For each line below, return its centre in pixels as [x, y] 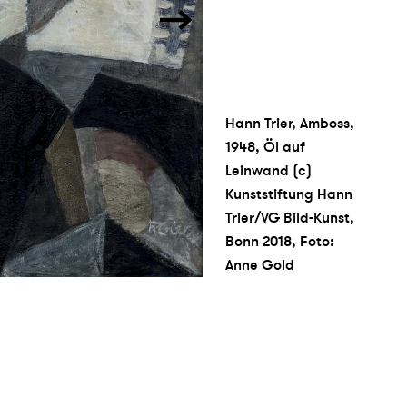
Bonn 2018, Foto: [280, 242]
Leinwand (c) [268, 171]
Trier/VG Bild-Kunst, [290, 218]
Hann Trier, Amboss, [290, 124]
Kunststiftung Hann [289, 195]
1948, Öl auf [265, 148]
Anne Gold [260, 266]
